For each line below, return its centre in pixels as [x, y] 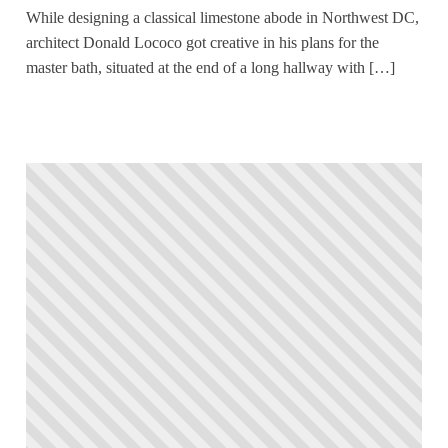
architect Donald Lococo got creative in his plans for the [202, 42]
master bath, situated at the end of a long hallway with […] [210, 67]
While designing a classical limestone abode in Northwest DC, [222, 17]
